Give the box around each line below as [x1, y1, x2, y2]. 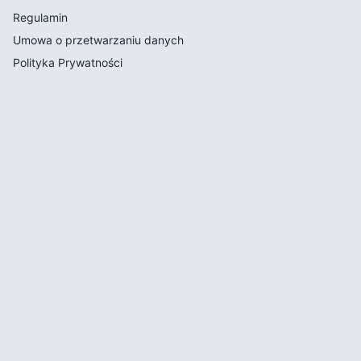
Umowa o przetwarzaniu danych [13, 33, 184, 48]
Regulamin [13, 10, 68, 25]
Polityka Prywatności [13, 56, 122, 70]
